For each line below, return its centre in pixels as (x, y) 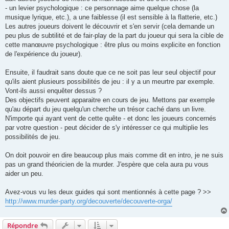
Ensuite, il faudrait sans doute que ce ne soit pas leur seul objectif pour (110, 72)
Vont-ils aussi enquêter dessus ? (53, 90)
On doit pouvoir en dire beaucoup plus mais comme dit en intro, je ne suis (114, 155)
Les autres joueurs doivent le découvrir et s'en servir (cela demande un (110, 26)
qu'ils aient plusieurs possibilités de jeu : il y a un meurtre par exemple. (110, 81)
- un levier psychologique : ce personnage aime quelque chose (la (102, 8)
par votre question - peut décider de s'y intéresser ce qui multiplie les (107, 127)
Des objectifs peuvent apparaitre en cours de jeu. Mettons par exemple (110, 100)
